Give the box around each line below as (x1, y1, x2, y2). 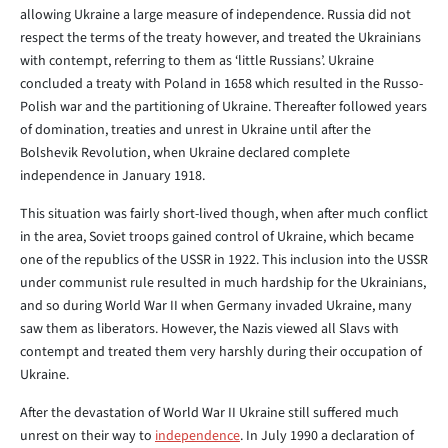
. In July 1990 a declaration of (240, 426, 414, 446)
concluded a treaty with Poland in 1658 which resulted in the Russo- (20, 74, 423, 94)
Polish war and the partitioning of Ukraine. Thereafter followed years (20, 97, 427, 117)
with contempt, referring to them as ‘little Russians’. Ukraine (20, 51, 374, 71)
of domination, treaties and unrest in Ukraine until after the (20, 120, 371, 140)
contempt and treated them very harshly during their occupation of (20, 342, 422, 362)
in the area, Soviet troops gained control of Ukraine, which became (20, 227, 414, 247)
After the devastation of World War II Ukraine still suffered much (20, 403, 399, 423)
